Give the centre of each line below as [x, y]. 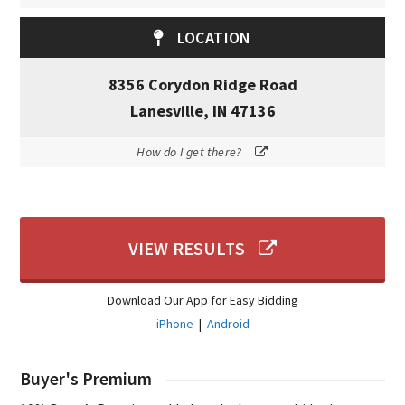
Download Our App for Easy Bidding [202, 301]
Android [228, 324]
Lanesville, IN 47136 [202, 111]
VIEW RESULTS [186, 249]
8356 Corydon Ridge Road [202, 85]
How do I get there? [189, 152]
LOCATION [214, 38]
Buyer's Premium [86, 379]
